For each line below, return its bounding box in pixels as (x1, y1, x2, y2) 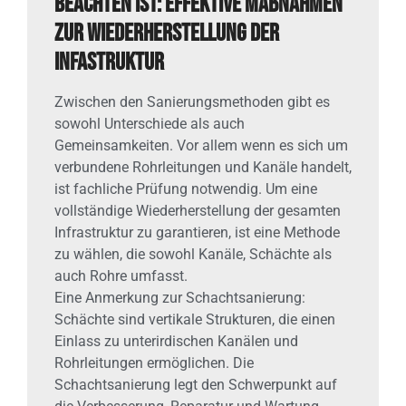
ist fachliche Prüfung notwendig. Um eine (54, 179, 317, 198)
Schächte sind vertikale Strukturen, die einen (54, 310, 335, 328)
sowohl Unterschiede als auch (54, 114, 245, 132)
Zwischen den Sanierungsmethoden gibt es (54, 92, 330, 111)
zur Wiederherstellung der (54, 18, 279, 48)
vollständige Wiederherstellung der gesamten (54, 201, 341, 219)
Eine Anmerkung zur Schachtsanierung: (54, 288, 305, 306)
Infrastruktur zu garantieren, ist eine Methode (54, 223, 340, 241)
